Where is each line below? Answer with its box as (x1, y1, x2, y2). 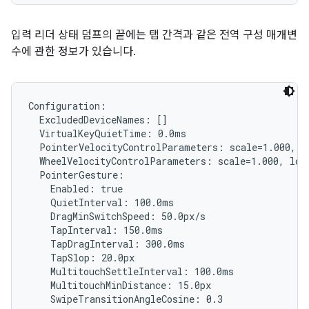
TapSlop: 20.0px (28, 251, 134, 264)
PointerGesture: (28, 168, 124, 181)
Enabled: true (28, 182, 123, 195)
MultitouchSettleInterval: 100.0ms (28, 265, 234, 278)
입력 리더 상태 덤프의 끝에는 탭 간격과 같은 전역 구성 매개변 (11, 28, 297, 42)
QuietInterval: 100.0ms (28, 196, 174, 209)
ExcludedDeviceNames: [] (28, 113, 168, 126)
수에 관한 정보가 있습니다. (11, 45, 136, 59)
